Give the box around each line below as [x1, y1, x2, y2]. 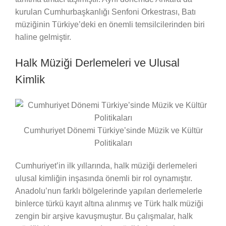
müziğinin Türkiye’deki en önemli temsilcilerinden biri [15, 20, 205, 29]
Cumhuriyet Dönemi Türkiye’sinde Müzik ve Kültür [23, 126, 203, 135]
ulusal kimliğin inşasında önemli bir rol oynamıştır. [15, 174, 192, 183]
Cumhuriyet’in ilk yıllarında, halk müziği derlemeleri [15, 161, 197, 170]
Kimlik [15, 73, 45, 86]
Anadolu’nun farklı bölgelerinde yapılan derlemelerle [15, 186, 202, 195]
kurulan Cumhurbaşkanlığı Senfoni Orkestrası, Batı [15, 7, 196, 16]
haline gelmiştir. [15, 32, 71, 41]
